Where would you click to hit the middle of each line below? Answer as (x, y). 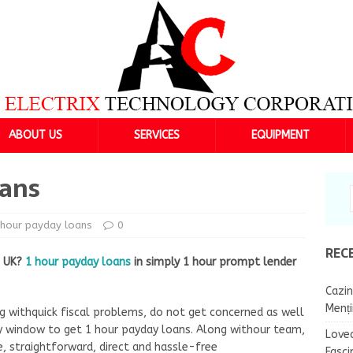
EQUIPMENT (280, 135)
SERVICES (156, 135)
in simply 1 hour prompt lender (214, 262)
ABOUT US (35, 135)
